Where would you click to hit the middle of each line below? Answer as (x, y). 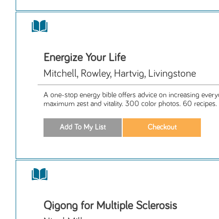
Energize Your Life (85, 58)
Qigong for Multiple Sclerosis (110, 206)
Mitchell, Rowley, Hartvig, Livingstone (120, 74)
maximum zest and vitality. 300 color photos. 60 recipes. (130, 104)
